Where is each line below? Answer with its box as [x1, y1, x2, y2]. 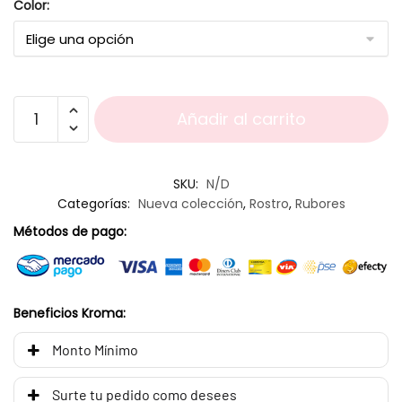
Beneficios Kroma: [13, 303, 126, 322]
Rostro [249, 194, 289, 213]
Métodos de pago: [13, 222, 127, 240]
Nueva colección [137, 194, 243, 213]
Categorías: [57, 194, 134, 213]
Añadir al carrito [177, 107, 306, 130]
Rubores [294, 194, 345, 213]
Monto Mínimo [52, 340, 139, 358]
